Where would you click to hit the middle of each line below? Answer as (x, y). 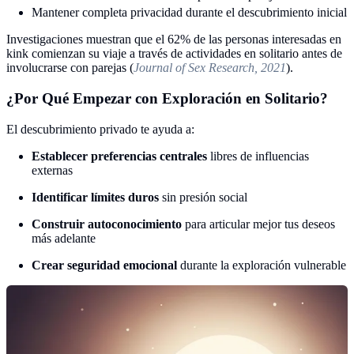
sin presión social (203, 197)
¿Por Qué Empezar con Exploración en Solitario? (167, 99)
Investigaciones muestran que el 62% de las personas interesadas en (174, 40)
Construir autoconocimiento (107, 224)
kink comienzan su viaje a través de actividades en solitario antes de (174, 54)
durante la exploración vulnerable (262, 265)
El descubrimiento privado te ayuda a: (100, 129)
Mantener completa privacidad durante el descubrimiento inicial (189, 13)
